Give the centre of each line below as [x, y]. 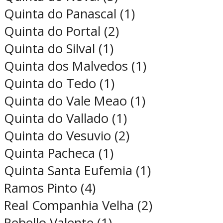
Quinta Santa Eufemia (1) [77, 171]
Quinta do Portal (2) [61, 31]
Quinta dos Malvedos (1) [75, 66]
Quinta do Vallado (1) [65, 118]
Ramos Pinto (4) [50, 188]
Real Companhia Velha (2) [78, 206]
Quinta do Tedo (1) [59, 84]
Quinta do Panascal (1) [69, 14]
